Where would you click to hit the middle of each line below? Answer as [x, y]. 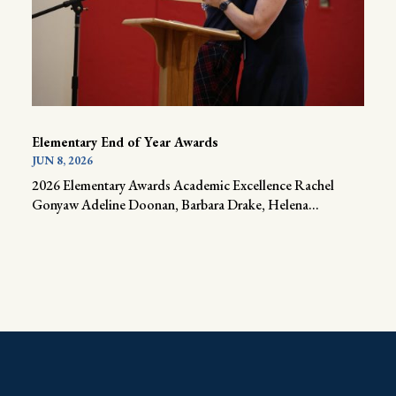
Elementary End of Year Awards [125, 141]
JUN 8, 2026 [62, 160]
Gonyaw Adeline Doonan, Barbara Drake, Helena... [175, 204]
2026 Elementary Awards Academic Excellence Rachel [183, 185]
